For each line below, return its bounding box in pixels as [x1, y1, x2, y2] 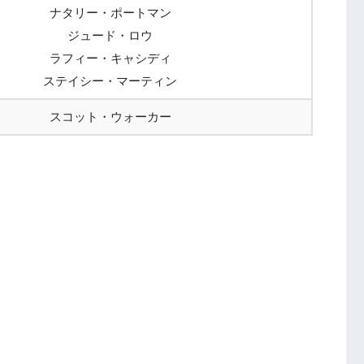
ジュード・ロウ [67, 28, 153, 42]
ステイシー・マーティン [43, 73, 177, 88]
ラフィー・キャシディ [49, 50, 171, 65]
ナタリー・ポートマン [49, 5, 171, 19]
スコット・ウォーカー [49, 109, 171, 123]
